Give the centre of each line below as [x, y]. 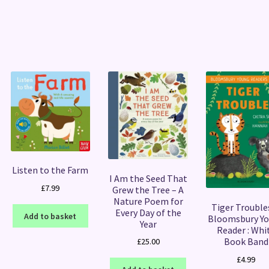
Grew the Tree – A [148, 189]
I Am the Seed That [148, 178]
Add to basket [50, 216]
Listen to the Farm [50, 170]
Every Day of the [148, 212]
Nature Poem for [148, 201]
